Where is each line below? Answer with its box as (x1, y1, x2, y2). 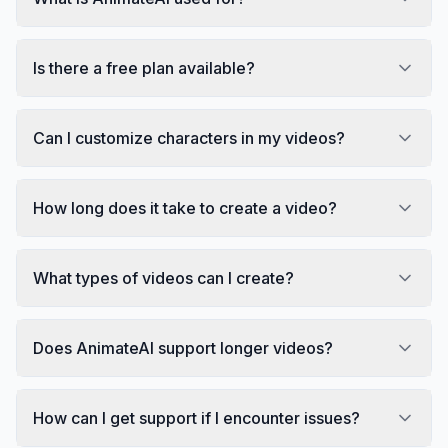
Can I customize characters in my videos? (33, 127, 345, 148)
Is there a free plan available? (33, 57, 255, 78)
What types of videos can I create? (33, 267, 294, 288)
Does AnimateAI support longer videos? (33, 337, 333, 358)
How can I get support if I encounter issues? (33, 407, 360, 428)
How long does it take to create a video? (33, 197, 337, 218)
